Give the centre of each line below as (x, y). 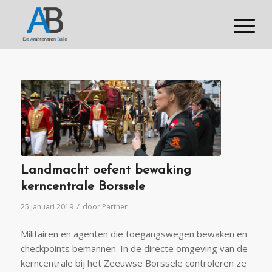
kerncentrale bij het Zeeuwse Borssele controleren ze (133, 263)
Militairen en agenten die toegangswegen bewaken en (134, 234)
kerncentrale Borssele (83, 186)
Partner (114, 206)
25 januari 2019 (47, 206)
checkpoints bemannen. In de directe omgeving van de (134, 249)
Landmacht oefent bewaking (106, 170)
